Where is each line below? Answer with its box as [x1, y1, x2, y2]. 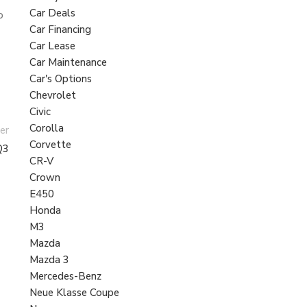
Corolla [29, 121, 64, 136]
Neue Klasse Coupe [29, 286, 119, 300]
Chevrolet [29, 88, 76, 103]
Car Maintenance [29, 56, 107, 70]
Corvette [29, 138, 71, 152]
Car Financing [29, 23, 91, 37]
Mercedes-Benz [29, 269, 101, 284]
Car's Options [29, 72, 92, 86]
